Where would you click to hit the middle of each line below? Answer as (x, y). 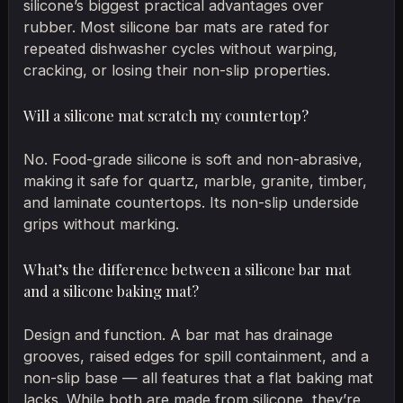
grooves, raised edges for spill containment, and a (197, 356)
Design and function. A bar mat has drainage (179, 334)
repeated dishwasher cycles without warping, (181, 49)
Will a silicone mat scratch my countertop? (166, 116)
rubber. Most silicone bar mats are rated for (177, 27)
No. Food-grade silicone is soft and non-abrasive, (193, 159)
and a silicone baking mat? (112, 291)
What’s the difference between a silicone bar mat (188, 269)
